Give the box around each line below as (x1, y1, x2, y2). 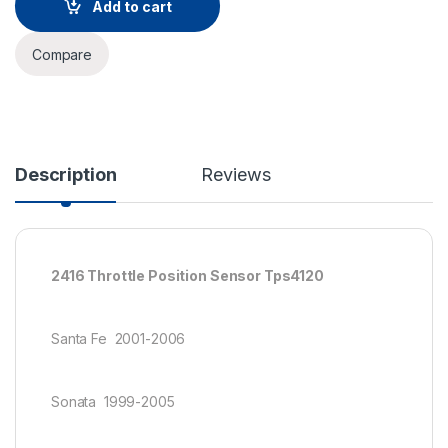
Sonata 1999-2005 (51, 392, 175, 410)
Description (15, 164, 117, 186)
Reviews (201, 164, 271, 186)
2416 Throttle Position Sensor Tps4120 (51, 267, 324, 285)
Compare (32, 45, 93, 63)
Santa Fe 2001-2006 (51, 330, 186, 347)
